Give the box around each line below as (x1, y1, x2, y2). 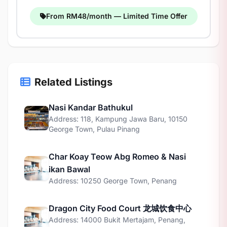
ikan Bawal (49, 164, 90, 174)
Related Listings (34, 76, 112, 88)
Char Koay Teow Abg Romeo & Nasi (49, 152, 186, 162)
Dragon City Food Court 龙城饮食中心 (49, 203, 192, 213)
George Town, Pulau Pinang (49, 125, 140, 133)
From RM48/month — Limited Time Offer (46, 12, 187, 20)
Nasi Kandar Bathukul (49, 102, 133, 112)
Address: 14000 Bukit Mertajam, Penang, (49, 215, 185, 224)
